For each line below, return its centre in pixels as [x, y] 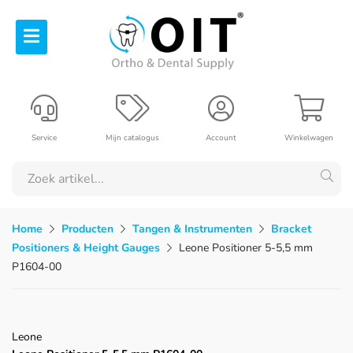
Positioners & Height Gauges [86, 247]
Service [44, 137]
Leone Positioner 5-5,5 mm [246, 247]
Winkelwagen [309, 137]
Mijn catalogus [132, 137]
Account [221, 137]
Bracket [291, 229]
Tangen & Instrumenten [192, 229]
